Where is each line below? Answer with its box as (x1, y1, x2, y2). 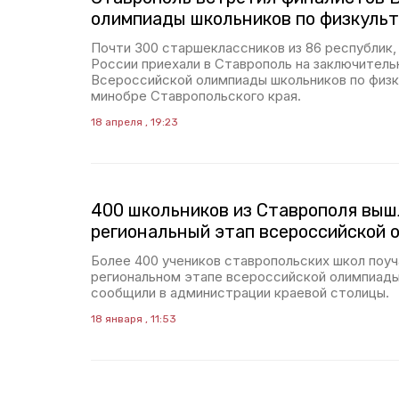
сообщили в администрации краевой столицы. (91, 284, 389, 301)
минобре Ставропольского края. (91, 87, 301, 104)
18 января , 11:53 (91, 313, 176, 325)
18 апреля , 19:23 (91, 116, 178, 128)
